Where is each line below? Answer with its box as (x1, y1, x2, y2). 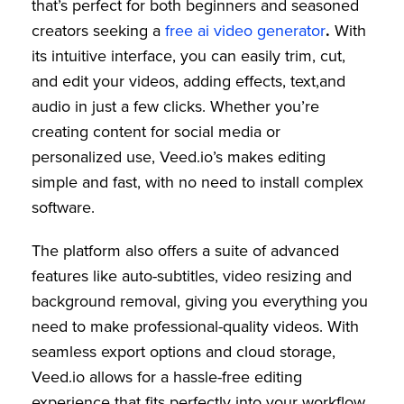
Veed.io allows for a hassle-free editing (32, 364, 302, 389)
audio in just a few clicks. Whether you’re (32, 94, 319, 118)
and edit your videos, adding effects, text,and (32, 69, 345, 93)
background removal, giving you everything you (32, 289, 368, 313)
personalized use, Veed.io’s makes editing (32, 144, 326, 169)
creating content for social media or (32, 119, 280, 143)
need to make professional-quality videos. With (32, 314, 359, 338)
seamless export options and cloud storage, (32, 339, 335, 363)
